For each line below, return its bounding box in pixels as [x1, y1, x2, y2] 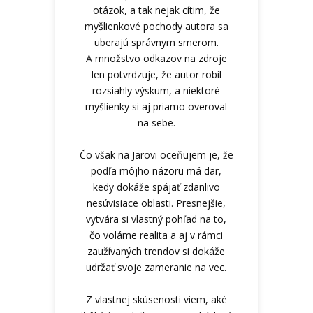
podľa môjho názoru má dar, [91, 163, 222, 177]
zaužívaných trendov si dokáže [87, 244, 226, 258]
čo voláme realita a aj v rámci [89, 228, 224, 242]
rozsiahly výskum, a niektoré [92, 83, 221, 97]
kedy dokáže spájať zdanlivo [92, 180, 220, 194]
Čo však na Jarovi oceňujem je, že [79, 147, 233, 161]
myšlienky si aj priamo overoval [85, 99, 228, 113]
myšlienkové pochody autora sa [84, 19, 228, 33]
